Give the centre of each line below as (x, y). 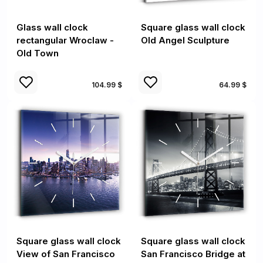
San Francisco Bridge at (193, 254)
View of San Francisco (66, 254)
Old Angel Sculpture (185, 40)
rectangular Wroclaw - (65, 40)
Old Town (38, 53)
